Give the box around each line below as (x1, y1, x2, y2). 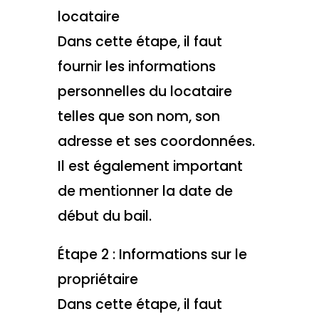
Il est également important (57, 156, 243, 176)
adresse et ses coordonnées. (57, 131, 255, 151)
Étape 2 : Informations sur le (57, 244, 247, 264)
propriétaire (57, 269, 138, 289)
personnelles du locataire (57, 81, 232, 101)
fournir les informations (57, 56, 216, 76)
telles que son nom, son (57, 106, 220, 126)
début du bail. (57, 206, 152, 226)
